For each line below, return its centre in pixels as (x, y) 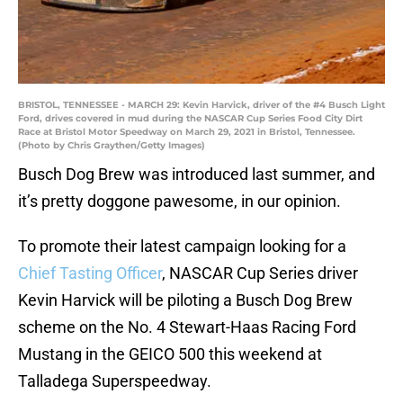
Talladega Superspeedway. (115, 381)
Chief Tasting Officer (90, 273)
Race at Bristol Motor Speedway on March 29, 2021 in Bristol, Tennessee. (187, 132)
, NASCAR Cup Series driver (260, 273)
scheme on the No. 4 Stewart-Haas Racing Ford (187, 327)
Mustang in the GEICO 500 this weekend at (170, 354)
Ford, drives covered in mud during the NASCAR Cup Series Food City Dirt (190, 119)
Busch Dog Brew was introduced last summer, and (197, 175)
